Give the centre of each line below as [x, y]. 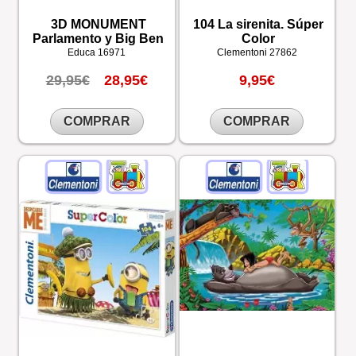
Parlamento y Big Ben [99, 39]
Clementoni [242, 53]
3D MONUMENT [98, 25]
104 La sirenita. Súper [259, 25]
